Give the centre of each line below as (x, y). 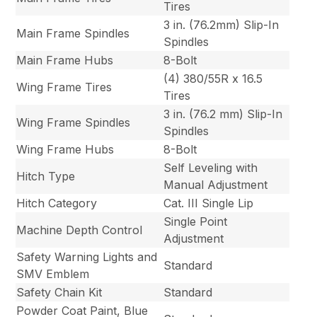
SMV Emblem (53, 274)
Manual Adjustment (216, 185)
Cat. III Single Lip (209, 203)
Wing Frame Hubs (65, 150)
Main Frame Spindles (73, 34)
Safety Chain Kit (59, 293)
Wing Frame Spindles (74, 123)
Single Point (196, 222)
